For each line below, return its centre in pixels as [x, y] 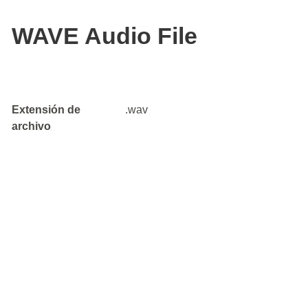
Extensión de [46, 110]
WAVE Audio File [104, 36]
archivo [31, 126]
